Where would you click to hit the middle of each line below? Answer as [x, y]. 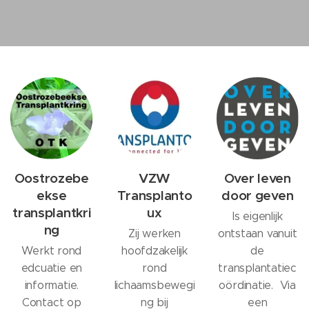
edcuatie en [52, 268]
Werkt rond [52, 250]
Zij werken [154, 233]
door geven [258, 195]
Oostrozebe [51, 178]
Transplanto [154, 195]
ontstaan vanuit [257, 233]
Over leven [257, 178]
